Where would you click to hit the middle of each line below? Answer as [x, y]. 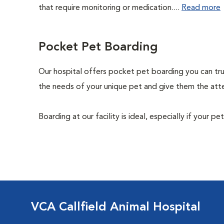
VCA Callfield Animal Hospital [116, 207]
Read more [201, 8]
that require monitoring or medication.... [110, 8]
